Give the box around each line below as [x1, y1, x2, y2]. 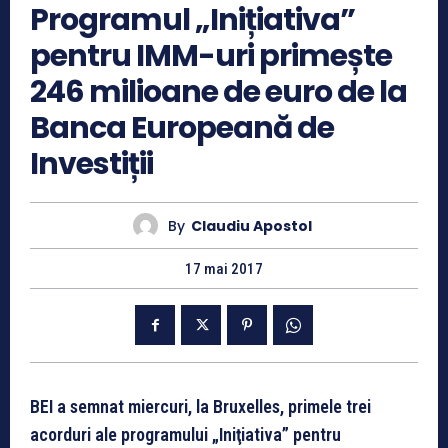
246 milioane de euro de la [30, 71, 407, 114]
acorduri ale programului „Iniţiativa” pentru [30, 424, 341, 446]
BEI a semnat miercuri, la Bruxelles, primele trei [30, 396, 371, 418]
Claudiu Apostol [191, 215, 312, 236]
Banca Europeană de [30, 107, 334, 150]
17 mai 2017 [185, 260, 263, 279]
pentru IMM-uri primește [30, 35, 392, 78]
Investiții [30, 143, 153, 186]
